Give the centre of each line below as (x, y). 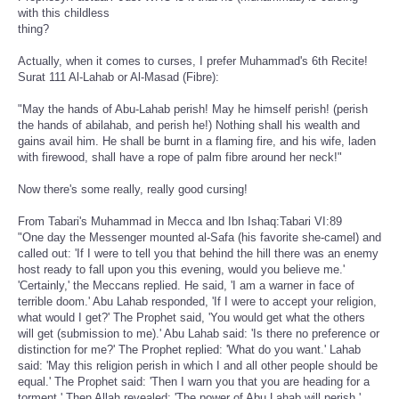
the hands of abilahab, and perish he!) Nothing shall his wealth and (189, 126)
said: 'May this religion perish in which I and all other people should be (198, 366)
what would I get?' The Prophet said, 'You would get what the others (191, 318)
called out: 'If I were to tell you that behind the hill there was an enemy (198, 254)
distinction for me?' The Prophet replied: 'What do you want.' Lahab (189, 350)
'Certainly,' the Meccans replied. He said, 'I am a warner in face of (186, 286)
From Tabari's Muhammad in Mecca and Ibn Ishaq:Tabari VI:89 (180, 222)
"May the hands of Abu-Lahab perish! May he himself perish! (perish (193, 110)
